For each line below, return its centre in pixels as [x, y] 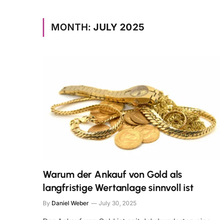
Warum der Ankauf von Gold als [113, 174]
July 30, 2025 [118, 203]
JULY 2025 [119, 27]
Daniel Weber [70, 203]
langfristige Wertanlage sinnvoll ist [118, 187]
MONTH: [72, 27]
